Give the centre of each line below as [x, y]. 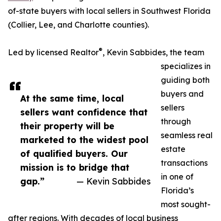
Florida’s [177, 191]
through [176, 122]
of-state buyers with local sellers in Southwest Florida [109, 11]
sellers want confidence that [84, 112]
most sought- [186, 204]
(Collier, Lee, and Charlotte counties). [78, 25]
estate [173, 149]
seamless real [187, 135]
